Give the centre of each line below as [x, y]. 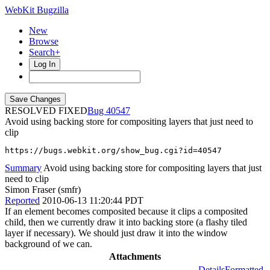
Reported [22, 200]
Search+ [45, 52]
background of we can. [49, 244]
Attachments [135, 256]
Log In [45, 64]
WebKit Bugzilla [37, 10]
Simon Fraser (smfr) [43, 190]
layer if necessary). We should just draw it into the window [116, 233]
